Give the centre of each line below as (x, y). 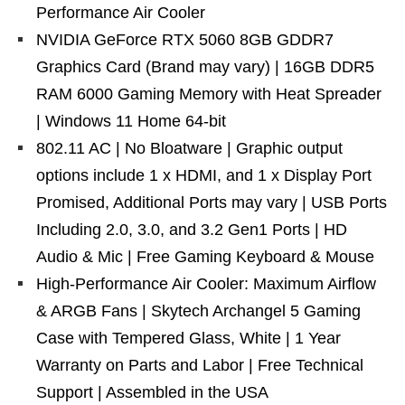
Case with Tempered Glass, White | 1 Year (188, 338)
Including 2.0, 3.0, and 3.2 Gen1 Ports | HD (192, 230)
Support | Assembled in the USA (152, 392)
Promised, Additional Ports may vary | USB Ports (212, 202)
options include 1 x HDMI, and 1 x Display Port (204, 175)
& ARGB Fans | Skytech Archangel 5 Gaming (198, 311)
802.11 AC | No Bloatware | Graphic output (189, 148)
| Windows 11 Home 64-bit (131, 121)
